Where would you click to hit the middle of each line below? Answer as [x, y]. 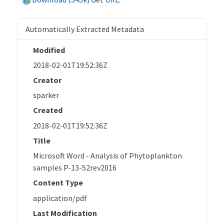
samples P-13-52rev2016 [75, 168]
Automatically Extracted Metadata [85, 29]
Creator [47, 80]
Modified [49, 50]
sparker [46, 95]
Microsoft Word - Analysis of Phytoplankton [107, 156]
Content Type [58, 183]
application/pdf [60, 198]
